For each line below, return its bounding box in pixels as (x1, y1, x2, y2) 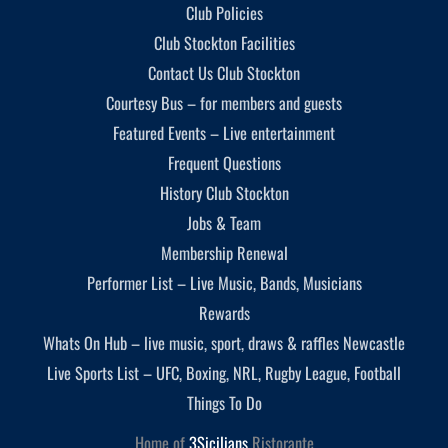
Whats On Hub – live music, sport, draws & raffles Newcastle (43, 329, 405, 355)
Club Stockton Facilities (153, 29, 295, 55)
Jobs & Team (187, 209, 261, 235)
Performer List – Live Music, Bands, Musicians (86, 269, 362, 295)
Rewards (198, 299, 250, 325)
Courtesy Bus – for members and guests (106, 89, 342, 115)
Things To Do (186, 389, 262, 415)
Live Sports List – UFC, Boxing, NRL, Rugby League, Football (47, 359, 401, 385)
